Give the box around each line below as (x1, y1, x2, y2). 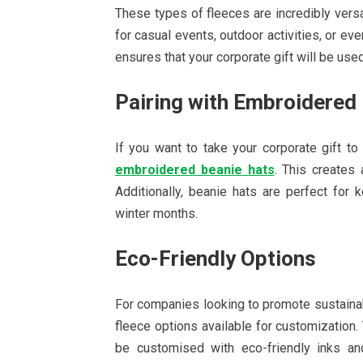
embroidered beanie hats (115, 162, 275, 177)
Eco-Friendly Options (115, 246, 316, 271)
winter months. (115, 206, 198, 221)
